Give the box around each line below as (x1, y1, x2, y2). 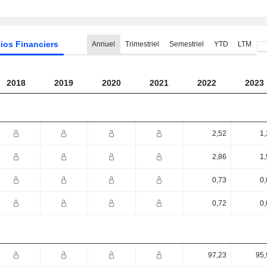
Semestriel (169, 40, 204, 48)
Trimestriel (125, 40, 159, 48)
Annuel (92, 40, 116, 48)
